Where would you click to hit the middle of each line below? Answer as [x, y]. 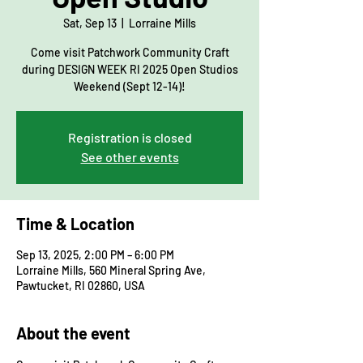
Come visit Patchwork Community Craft [130, 52]
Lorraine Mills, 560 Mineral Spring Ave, [111, 270]
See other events [130, 156]
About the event [73, 333]
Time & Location [75, 223]
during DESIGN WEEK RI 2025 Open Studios [130, 69]
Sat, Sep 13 [90, 23]
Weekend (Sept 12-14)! [130, 86]
